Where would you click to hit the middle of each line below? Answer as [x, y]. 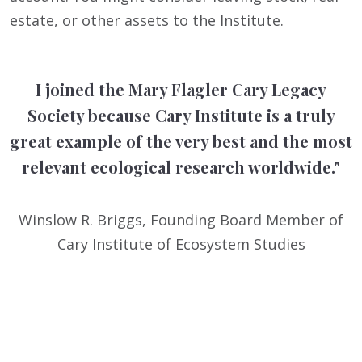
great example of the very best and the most [181, 141]
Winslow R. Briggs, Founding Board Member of [181, 219]
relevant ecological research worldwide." [181, 167]
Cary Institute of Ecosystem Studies [181, 244]
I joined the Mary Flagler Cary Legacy [181, 90]
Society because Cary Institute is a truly [181, 116]
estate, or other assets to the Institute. [147, 21]
